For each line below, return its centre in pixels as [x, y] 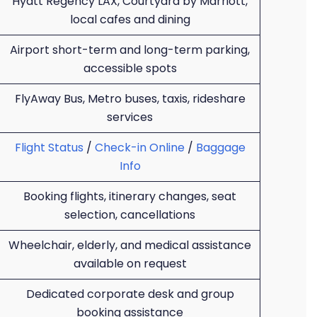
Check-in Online [139, 148]
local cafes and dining [130, 19]
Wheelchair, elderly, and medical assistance [130, 245]
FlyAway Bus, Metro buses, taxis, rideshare [130, 99]
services [130, 117]
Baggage [220, 148]
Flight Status [49, 148]
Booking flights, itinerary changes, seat [130, 196]
